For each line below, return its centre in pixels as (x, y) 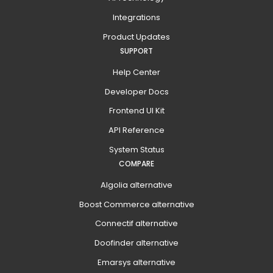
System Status (136, 149)
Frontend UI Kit (136, 111)
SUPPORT (136, 51)
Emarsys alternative (136, 262)
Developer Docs (136, 91)
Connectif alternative (136, 224)
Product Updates (136, 37)
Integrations (136, 18)
